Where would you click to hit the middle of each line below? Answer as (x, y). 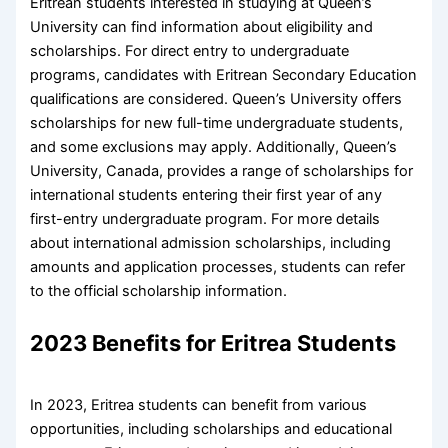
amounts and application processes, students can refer (218, 266)
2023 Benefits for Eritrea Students (213, 342)
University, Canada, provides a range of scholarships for (222, 170)
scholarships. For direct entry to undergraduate (190, 50)
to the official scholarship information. (159, 290)
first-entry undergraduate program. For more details (205, 218)
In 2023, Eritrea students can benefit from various (199, 405)
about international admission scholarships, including (211, 242)
